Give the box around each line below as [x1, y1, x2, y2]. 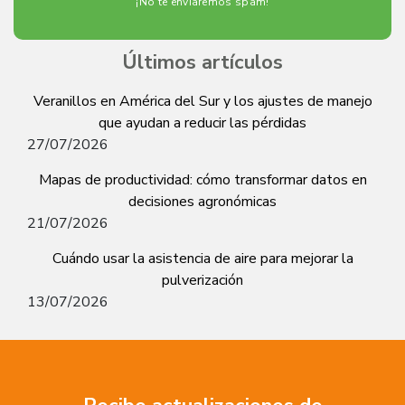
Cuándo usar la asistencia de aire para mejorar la [52, 249, 353, 269]
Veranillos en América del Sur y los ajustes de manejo [33, 91, 372, 112]
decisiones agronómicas [128, 192, 277, 212]
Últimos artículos [122, 49, 283, 77]
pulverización [162, 270, 243, 291]
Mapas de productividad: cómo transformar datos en [38, 170, 367, 191]
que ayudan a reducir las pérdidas [99, 113, 306, 134]
